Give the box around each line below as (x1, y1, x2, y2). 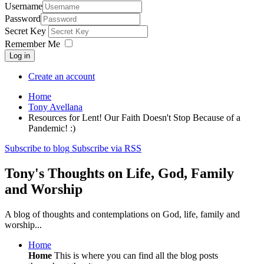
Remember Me (5, 39, 60, 49)
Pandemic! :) (28, 123, 75, 134)
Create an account (28, 71, 95, 82)
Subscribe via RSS (72, 143, 141, 154)
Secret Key (5, 26, 48, 37)
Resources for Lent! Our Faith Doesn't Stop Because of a (28, 113, 240, 123)
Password (5, 14, 41, 24)
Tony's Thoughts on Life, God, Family (5, 166, 234, 181)
